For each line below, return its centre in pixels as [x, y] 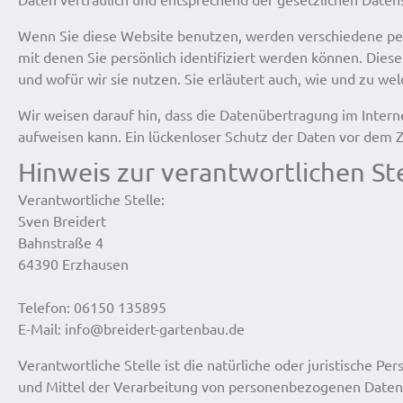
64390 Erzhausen [73, 264]
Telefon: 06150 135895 [92, 307]
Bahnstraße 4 [61, 242]
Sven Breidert [62, 221]
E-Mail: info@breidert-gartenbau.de [131, 329]
